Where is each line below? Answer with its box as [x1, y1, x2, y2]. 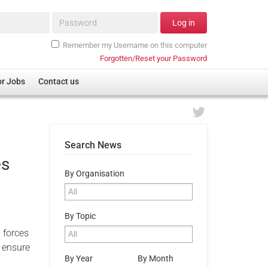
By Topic [64, 211, 96, 221]
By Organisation [64, 168, 124, 179]
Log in [172, 18, 195, 28]
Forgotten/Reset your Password [100, 53, 207, 63]
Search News [64, 139, 121, 151]
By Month [137, 253, 173, 264]
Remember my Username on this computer [63, 40, 207, 50]
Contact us [38, 77, 80, 87]
